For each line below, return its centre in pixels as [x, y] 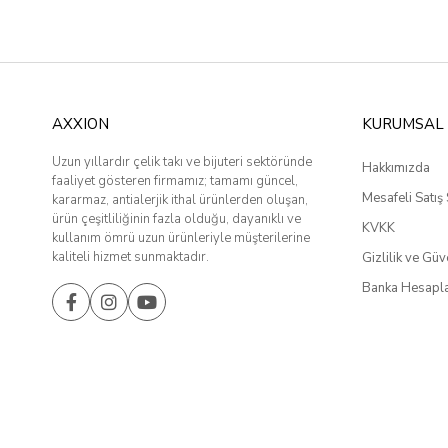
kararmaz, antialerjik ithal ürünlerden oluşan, [180, 199]
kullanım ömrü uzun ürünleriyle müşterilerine [181, 237]
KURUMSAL [403, 123]
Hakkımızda [396, 167]
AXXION [80, 123]
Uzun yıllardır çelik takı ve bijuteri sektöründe [182, 161]
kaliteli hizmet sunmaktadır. [130, 256]
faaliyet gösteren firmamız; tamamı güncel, [175, 180]
